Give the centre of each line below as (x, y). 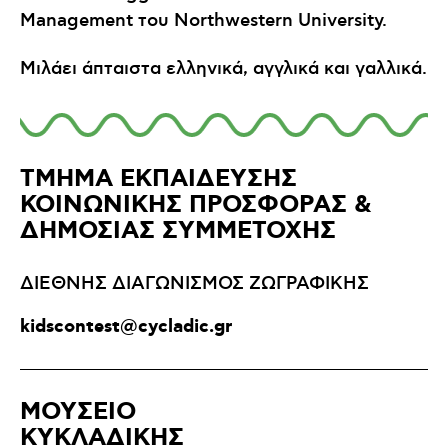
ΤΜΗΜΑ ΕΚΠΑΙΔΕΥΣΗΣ (158, 180)
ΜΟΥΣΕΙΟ (78, 413)
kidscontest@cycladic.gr (126, 326)
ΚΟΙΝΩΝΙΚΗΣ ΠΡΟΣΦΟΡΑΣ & (195, 206)
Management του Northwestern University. (203, 20)
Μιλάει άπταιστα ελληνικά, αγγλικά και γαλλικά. (223, 69)
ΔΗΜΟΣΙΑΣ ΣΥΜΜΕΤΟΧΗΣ (178, 232)
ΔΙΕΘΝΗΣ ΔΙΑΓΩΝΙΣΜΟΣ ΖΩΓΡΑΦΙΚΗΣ (194, 284)
